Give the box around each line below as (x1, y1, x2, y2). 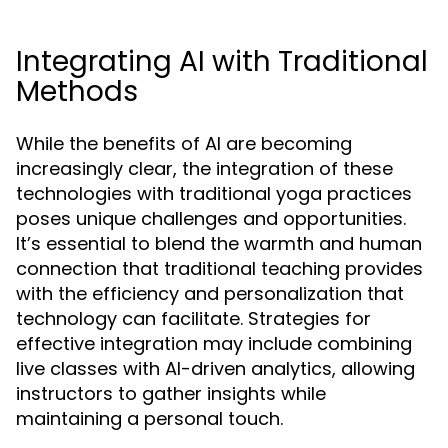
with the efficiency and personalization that (16, 281, 404, 307)
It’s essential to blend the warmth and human (16, 231, 422, 257)
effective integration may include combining (16, 331, 412, 357)
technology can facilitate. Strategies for (16, 306, 371, 332)
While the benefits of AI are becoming (16, 131, 352, 157)
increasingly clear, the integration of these (16, 156, 393, 182)
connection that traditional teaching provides (16, 256, 423, 282)
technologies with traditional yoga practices (16, 181, 412, 207)
